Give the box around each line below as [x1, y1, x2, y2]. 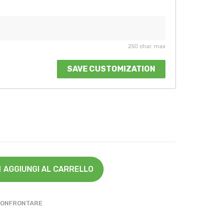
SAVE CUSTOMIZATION [67, 64, 155, 73]
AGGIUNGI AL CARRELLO [3, 164, 93, 174]
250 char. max [128, 43, 165, 50]
